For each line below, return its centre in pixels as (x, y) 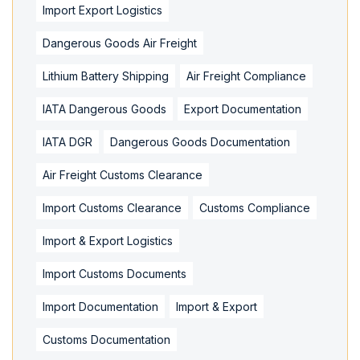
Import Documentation (100, 306)
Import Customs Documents (115, 273)
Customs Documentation (106, 339)
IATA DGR (67, 141)
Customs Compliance (255, 207)
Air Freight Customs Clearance (123, 174)
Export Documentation (243, 108)
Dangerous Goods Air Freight (120, 43)
